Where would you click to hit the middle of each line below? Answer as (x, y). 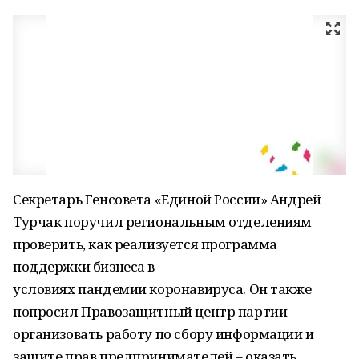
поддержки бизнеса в (84, 266)
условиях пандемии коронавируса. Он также (162, 289)
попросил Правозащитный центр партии (150, 311)
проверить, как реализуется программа (145, 244)
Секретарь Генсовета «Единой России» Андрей (167, 199)
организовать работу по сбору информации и (163, 334)
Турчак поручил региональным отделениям (163, 222)
